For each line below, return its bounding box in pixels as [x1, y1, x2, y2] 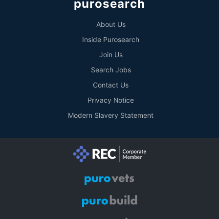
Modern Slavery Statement [68, 111, 153, 119]
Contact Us [93, 81, 129, 89]
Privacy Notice [88, 96, 134, 104]
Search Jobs [90, 66, 131, 74]
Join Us [99, 50, 123, 59]
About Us [96, 20, 126, 28]
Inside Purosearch [82, 35, 139, 44]
